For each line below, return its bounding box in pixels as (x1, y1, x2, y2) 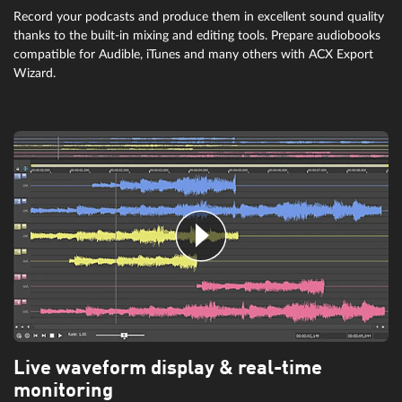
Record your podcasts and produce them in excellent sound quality (13, 9, 384, 23)
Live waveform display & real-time (13, 358, 322, 379)
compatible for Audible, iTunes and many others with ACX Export (13, 47, 373, 61)
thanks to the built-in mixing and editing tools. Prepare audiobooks (13, 28, 380, 42)
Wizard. (13, 66, 56, 80)
